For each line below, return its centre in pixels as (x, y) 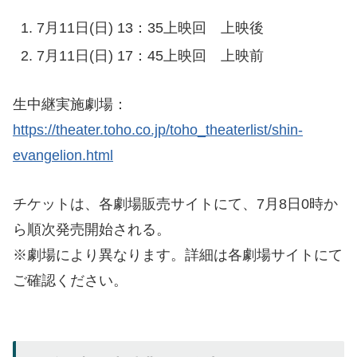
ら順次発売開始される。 (92, 230)
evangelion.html (63, 156)
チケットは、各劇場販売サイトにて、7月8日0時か (175, 204)
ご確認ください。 (70, 281)
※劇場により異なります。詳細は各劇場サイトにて (178, 255)
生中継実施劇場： (70, 105)
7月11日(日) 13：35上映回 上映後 (150, 27)
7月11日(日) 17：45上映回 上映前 (150, 56)
